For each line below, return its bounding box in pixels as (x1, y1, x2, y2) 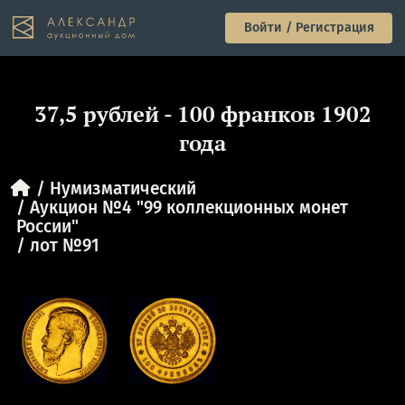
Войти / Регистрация (243, 20, 374, 36)
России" (15, 215, 79, 237)
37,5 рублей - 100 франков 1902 (33, 99, 372, 128)
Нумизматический (49, 177, 196, 199)
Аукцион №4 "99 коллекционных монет (29, 196, 348, 218)
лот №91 (29, 234, 99, 256)
